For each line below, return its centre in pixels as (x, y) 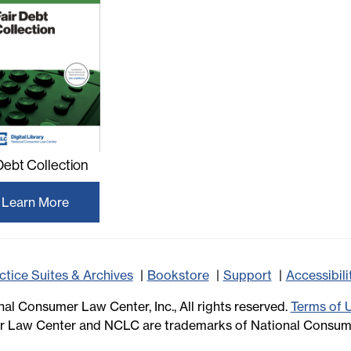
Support (247, 275)
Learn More (35, 203)
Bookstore (178, 275)
